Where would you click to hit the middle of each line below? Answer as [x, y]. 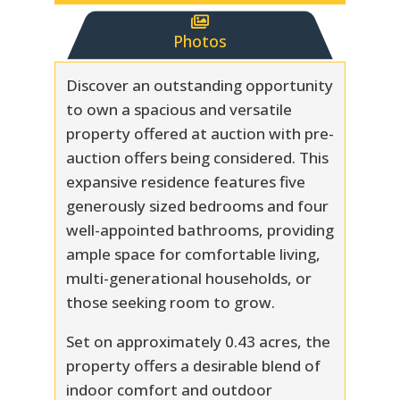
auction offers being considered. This [197, 157]
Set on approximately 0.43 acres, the [198, 341]
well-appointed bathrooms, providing [200, 229]
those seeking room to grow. [170, 302]
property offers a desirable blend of [193, 365]
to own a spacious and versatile [179, 109]
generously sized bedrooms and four [197, 205]
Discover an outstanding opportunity [199, 85]
